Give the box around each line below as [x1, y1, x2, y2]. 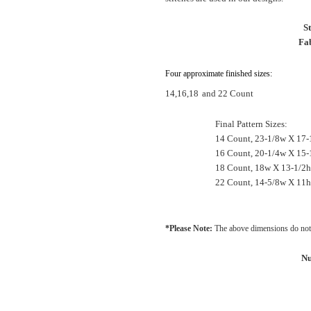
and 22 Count [202, 88, 253, 99]
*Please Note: [165, 224, 215, 234]
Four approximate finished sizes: [165, 69, 272, 79]
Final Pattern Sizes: [215, 119, 287, 130]
